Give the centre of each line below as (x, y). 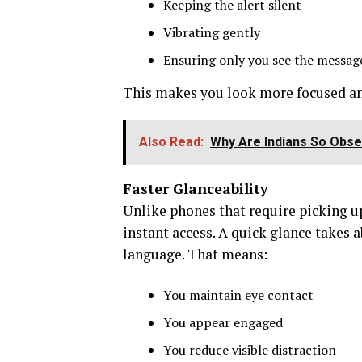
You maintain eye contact (238, 295)
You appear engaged (223, 322)
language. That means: (195, 254)
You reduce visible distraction (250, 349)
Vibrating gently (212, 32)
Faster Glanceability (195, 188)
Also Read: (171, 141)
